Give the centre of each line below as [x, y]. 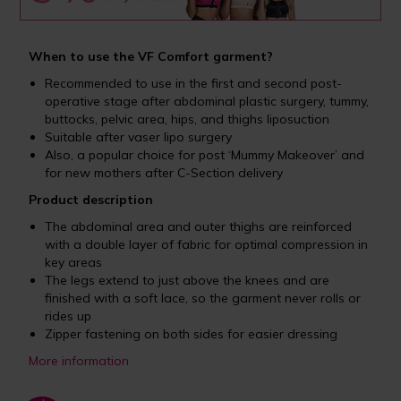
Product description [91, 199]
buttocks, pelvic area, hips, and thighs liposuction [188, 119]
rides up [68, 316]
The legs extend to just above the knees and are [188, 280]
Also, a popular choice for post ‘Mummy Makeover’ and [205, 154]
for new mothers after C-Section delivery [164, 172]
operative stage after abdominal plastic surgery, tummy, [207, 101]
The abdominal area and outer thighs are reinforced [199, 226]
